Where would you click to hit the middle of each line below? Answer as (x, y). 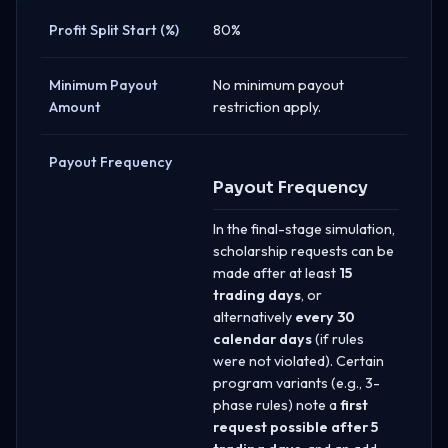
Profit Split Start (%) (114, 29)
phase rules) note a (276, 404)
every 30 (325, 316)
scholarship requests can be (303, 250)
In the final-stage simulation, (304, 228)
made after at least (276, 272)
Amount (75, 106)
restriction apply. (267, 106)
